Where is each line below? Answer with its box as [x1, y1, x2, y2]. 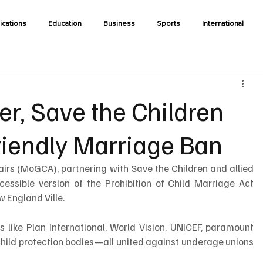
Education [48, 18, 82, 28]
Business [103, 18, 135, 28]
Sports [156, 18, 180, 28]
